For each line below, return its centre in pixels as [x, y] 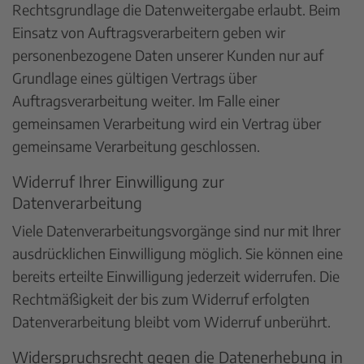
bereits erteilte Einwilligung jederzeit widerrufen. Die [176, 276]
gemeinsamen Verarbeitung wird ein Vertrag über [167, 123]
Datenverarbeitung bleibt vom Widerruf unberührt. [171, 321]
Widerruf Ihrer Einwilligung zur [118, 181]
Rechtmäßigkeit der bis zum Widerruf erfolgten [161, 299]
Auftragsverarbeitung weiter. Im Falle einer [146, 100]
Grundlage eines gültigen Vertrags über [134, 78]
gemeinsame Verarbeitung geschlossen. [136, 146]
